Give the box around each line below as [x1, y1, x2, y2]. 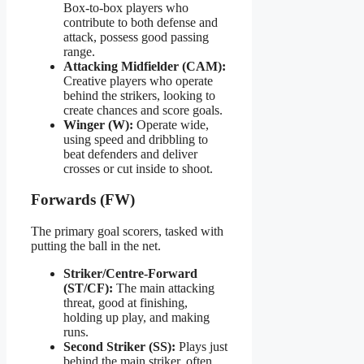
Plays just [175, 340, 227, 354]
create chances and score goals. [63, 102, 223, 117]
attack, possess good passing [63, 29, 209, 44]
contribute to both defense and [63, 15, 218, 29]
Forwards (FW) [31, 191, 135, 209]
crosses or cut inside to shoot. [63, 161, 213, 175]
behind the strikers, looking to [63, 88, 215, 102]
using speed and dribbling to [63, 132, 208, 146]
